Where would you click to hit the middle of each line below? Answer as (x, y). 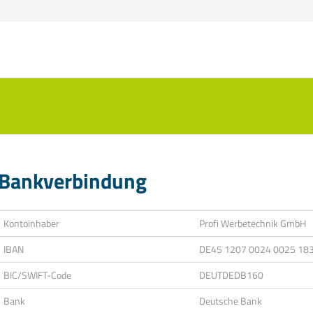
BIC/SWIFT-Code (37, 275)
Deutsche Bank (230, 301)
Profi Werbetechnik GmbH (252, 223)
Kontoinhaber (31, 223)
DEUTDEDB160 (231, 275)
